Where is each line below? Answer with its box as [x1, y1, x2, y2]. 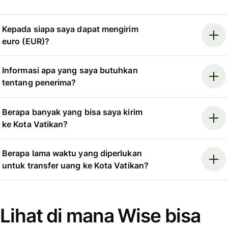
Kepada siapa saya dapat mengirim [2, 23, 138, 34]
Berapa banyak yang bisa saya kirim [2, 106, 142, 117]
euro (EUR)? [2, 36, 49, 46]
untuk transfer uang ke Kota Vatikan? [2, 160, 149, 171]
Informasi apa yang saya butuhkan [2, 65, 138, 76]
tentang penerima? [2, 77, 76, 88]
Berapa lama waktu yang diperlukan [2, 148, 142, 159]
